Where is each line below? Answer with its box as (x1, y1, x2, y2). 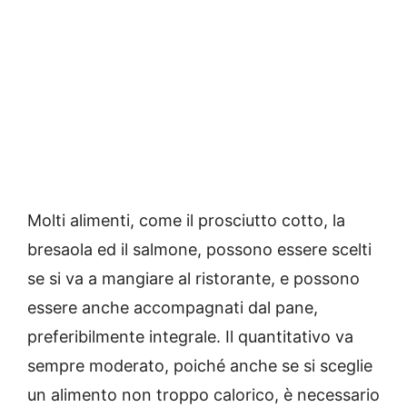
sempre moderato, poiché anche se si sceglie (27, 356, 372, 376)
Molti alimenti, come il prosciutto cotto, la (27, 211, 345, 231)
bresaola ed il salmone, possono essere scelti (27, 240, 372, 260)
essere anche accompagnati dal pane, (27, 298, 318, 318)
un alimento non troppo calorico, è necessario (27, 385, 380, 405)
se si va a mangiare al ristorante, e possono (27, 269, 360, 289)
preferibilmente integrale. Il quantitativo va (27, 327, 353, 347)
